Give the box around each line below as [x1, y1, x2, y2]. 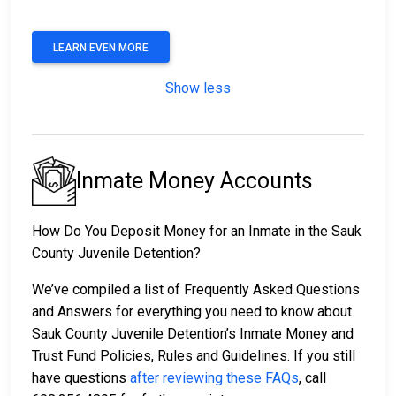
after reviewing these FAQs [130, 369, 299, 386]
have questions [32, 369, 130, 386]
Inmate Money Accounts [76, 167, 313, 194]
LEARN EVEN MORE [53, 42, 148, 55]
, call [299, 369, 326, 386]
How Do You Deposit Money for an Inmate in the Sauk [32, 222, 362, 240]
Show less [165, 80, 231, 97]
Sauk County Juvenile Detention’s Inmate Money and [32, 324, 354, 342]
